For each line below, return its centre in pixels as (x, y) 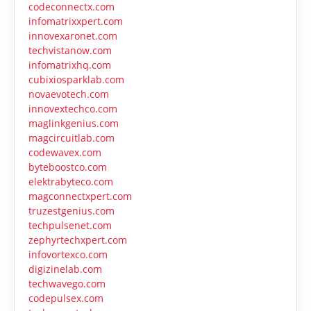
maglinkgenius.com (74, 124)
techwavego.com (67, 284)
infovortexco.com (68, 255)
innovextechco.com (73, 109)
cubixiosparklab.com (76, 80)
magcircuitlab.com (72, 138)
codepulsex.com (66, 299)
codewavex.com (65, 153)
